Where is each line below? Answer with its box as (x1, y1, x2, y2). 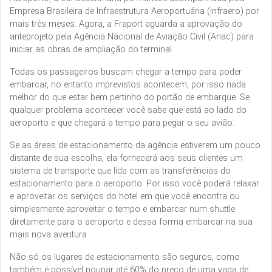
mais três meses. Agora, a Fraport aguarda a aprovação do (10, 18, 242, 29)
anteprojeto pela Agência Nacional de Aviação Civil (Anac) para (10, 31, 254, 42)
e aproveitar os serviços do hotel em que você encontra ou (10, 191, 240, 202)
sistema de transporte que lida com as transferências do (10, 165, 231, 176)
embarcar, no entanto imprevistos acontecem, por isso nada (10, 79, 246, 90)
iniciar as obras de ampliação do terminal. (10, 44, 174, 55)
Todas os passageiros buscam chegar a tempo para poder (10, 66, 242, 77)
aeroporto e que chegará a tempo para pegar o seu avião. (10, 117, 234, 128)
